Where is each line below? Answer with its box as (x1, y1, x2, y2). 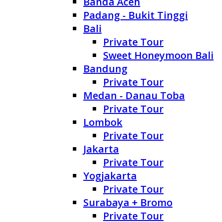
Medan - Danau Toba (83, 89, 185, 103)
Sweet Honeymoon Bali (103, 49, 214, 62)
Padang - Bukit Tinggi (83, 8, 188, 22)
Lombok (83, 115, 122, 129)
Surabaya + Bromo (83, 196, 172, 210)
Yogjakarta (83, 169, 137, 183)
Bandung (83, 62, 127, 76)
